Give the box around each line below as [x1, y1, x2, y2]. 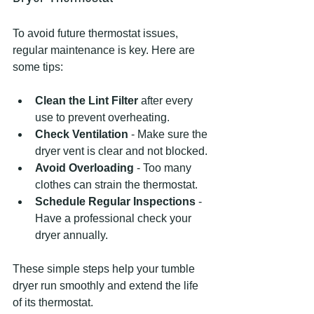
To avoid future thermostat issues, [13, 27, 181, 39]
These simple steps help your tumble [13, 262, 198, 275]
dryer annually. [35, 228, 108, 241]
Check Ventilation [35, 128, 128, 140]
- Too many [134, 161, 194, 174]
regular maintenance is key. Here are [13, 43, 198, 56]
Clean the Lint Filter [35, 94, 138, 107]
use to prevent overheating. [35, 111, 170, 123]
